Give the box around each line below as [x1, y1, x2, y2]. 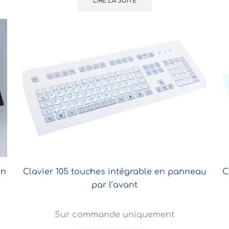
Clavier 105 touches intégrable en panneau [22, 167, 207, 176]
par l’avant [91, 180, 138, 190]
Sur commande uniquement [55, 210, 174, 220]
